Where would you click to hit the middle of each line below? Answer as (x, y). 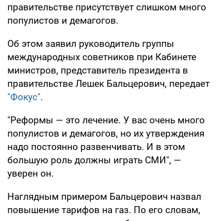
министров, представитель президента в (98, 70)
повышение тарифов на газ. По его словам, (104, 210)
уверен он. (31, 173)
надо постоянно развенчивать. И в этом (96, 147)
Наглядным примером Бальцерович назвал (104, 196)
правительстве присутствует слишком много (107, 7)
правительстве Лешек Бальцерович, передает (109, 83)
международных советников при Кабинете (102, 57)
